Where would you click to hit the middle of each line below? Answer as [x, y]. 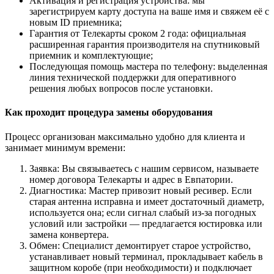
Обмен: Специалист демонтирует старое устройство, [140, 245]
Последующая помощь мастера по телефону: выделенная [148, 67]
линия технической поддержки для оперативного [133, 78]
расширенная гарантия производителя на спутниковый [145, 45]
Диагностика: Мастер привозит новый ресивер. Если [141, 190]
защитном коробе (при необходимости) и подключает [141, 267]
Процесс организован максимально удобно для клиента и [125, 136]
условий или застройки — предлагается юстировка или [146, 223]
